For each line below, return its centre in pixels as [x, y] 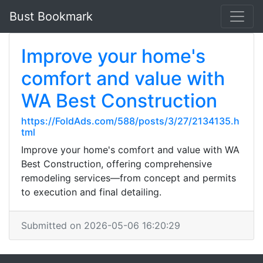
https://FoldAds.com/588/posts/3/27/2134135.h [130, 121]
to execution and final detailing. [91, 192]
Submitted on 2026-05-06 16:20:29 [101, 225]
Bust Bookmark [51, 16]
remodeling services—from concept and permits [129, 178]
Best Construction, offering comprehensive [117, 164]
